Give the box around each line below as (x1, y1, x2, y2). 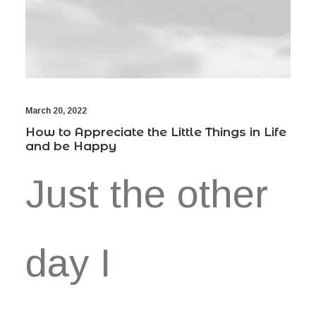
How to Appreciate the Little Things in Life (25, 125, 286, 139)
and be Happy (25, 139, 116, 153)
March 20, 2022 (25, 106, 87, 116)
